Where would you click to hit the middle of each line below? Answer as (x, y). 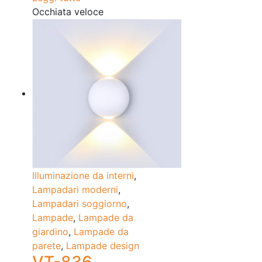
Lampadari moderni (75, 190)
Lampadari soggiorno (80, 204)
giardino (50, 232)
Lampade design (103, 246)
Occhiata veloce (68, 12)
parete (46, 246)
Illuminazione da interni (83, 176)
